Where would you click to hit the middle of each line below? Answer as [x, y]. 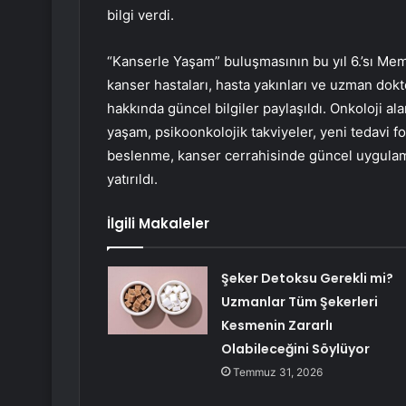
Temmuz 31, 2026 [277, 372]
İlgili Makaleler [158, 224]
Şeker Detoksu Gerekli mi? [307, 279]
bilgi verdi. [140, 15]
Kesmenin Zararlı [276, 326]
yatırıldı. [132, 179]
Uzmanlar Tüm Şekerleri [299, 302]
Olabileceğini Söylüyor [295, 349]
